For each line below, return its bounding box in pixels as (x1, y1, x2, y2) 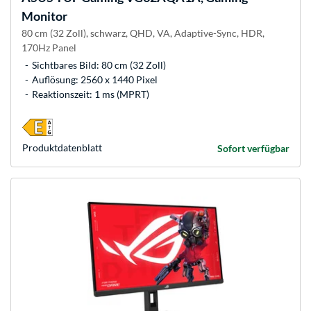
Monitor (22, 8, 67, 24)
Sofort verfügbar (217, 142, 289, 155)
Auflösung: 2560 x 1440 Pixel (32, 74, 158, 86)
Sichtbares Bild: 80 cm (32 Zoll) (32, 59, 166, 72)
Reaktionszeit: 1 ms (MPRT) (32, 88, 149, 101)
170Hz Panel (22, 42, 76, 54)
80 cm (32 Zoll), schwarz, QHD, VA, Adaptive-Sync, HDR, (22, 27, 264, 40)
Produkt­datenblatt (22, 142, 102, 154)
